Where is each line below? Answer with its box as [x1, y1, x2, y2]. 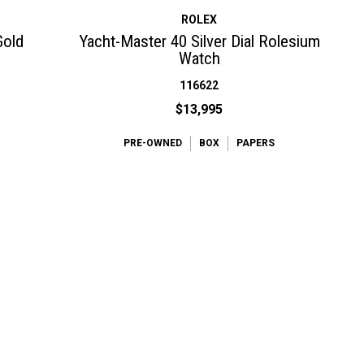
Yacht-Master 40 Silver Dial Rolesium [78, 31, 320, 51]
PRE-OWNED [123, 136, 183, 149]
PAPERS [236, 136, 275, 149]
